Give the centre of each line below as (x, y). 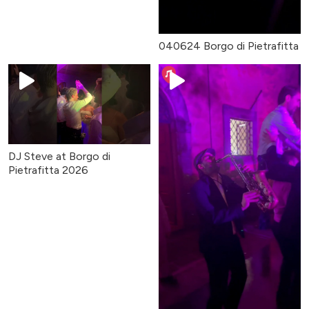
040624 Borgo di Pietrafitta (229, 46)
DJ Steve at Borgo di (59, 157)
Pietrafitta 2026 (48, 170)
